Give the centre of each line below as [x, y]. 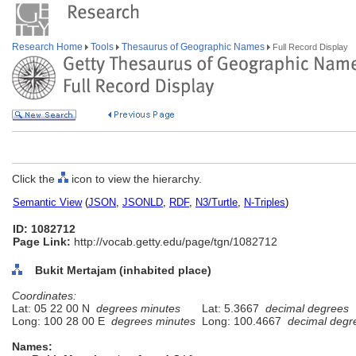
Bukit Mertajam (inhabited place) [123, 270]
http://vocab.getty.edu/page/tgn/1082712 [174, 242]
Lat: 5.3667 [230, 308]
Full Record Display [309, 47]
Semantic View [47, 202]
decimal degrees [307, 308]
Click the [35, 179]
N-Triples [265, 202]
